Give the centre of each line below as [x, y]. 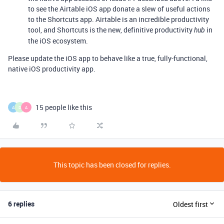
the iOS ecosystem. [58, 41]
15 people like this [64, 107]
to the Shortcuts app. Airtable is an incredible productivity [118, 19]
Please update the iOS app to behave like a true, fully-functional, [108, 58]
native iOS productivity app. [52, 69]
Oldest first [190, 204]
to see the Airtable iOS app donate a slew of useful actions [119, 9]
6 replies [21, 204]
